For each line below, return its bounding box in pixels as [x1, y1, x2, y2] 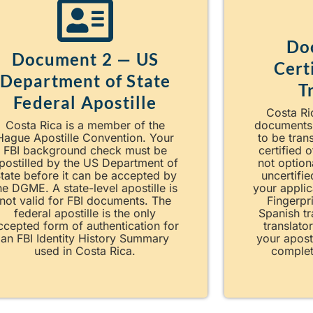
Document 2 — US [11, 48, 159, 69]
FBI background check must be [3, 143, 167, 157]
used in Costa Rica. [34, 243, 136, 258]
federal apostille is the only [14, 205, 156, 220]
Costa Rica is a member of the [5, 117, 165, 132]
